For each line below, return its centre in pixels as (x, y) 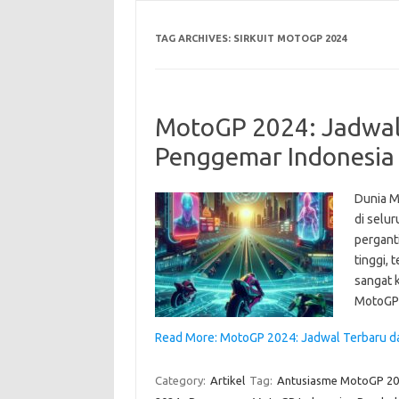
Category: (181, 380)
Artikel (227, 380)
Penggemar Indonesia (274, 156)
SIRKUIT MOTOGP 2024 (289, 38)
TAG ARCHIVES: (194, 38)
